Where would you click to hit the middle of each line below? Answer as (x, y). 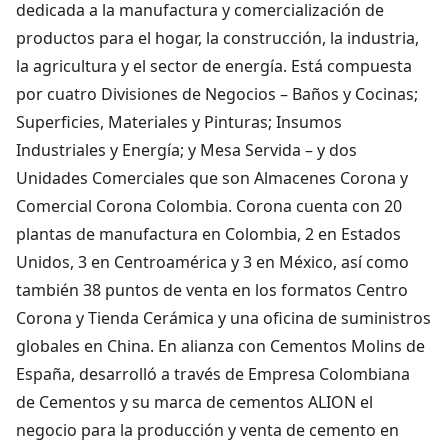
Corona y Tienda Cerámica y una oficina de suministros (223, 317)
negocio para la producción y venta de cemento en (207, 429)
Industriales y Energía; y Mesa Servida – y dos (186, 149)
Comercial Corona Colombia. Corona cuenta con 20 (209, 205)
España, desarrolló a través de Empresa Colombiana (213, 373)
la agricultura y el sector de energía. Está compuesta (214, 65)
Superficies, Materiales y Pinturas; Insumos (179, 121)
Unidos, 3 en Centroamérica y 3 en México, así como (212, 261)
